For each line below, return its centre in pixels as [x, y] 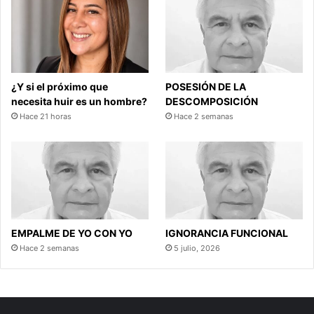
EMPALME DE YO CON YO [72, 233]
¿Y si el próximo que [60, 87]
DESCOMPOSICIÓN [212, 102]
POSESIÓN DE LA [206, 87]
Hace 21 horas [46, 117]
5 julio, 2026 [197, 248]
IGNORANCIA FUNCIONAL [227, 233]
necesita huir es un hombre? [79, 102]
